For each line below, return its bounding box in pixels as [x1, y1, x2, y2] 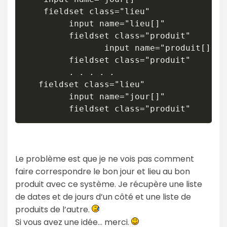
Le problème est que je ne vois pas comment [15, 153, 194, 165]
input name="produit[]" [23, 43, 216, 53]
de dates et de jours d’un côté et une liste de [15, 191, 191, 203]
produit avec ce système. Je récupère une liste [15, 178, 202, 190]
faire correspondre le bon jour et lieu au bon [15, 165, 190, 177]
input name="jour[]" [23, 91, 165, 101]
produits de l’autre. [15, 203, 92, 215]
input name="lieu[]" [23, 18, 165, 28]
